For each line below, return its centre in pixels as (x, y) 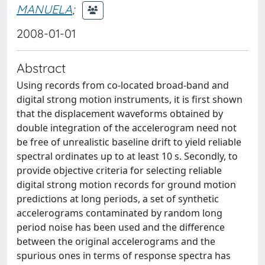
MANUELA (44, 9)
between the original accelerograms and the (116, 241)
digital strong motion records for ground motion (126, 185)
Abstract (41, 68)
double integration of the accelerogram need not (127, 128)
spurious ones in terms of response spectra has (124, 256)
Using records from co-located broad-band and (123, 85)
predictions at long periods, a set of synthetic (118, 199)
